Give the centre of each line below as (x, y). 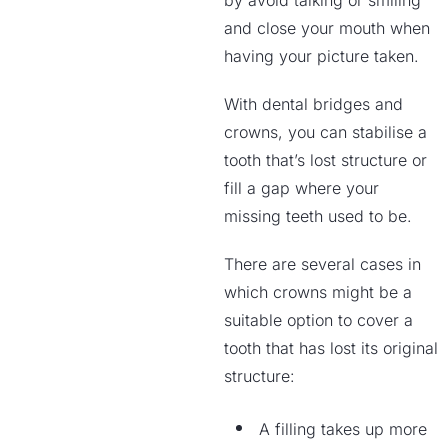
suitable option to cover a (318, 320)
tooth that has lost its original (331, 348)
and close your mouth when (327, 28)
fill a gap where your (301, 188)
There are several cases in (322, 264)
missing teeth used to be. (318, 216)
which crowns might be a (318, 292)
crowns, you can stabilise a (325, 132)
